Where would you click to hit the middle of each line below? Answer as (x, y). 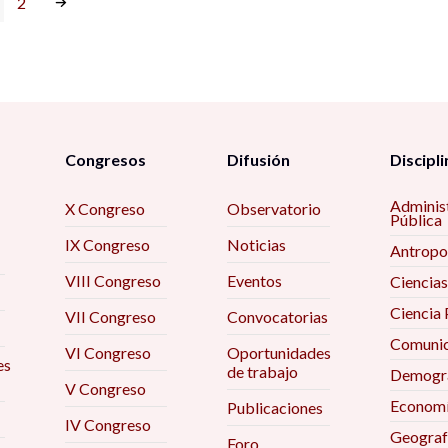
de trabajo (263, 371)
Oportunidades (279, 352)
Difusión (259, 159)
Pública (415, 219)
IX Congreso (107, 244)
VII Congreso (110, 316)
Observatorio (274, 208)
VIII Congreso (112, 280)
